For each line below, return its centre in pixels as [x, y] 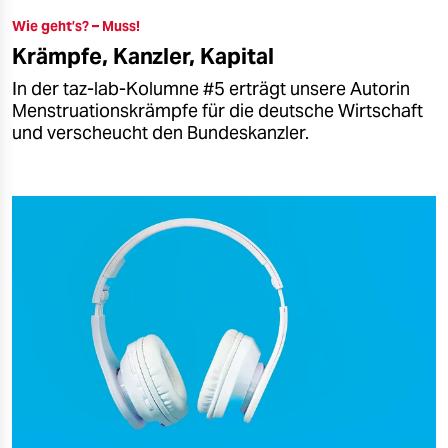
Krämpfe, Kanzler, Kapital [143, 56]
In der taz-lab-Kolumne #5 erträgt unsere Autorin [211, 89]
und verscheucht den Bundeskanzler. [160, 133]
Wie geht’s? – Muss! [76, 26]
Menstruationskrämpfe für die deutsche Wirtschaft [217, 111]
